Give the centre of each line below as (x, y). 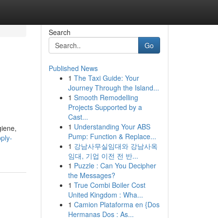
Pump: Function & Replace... (112, 136)
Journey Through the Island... (113, 88)
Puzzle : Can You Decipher (115, 165)
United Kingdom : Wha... (105, 195)
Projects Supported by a (105, 107)
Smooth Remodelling (106, 97)
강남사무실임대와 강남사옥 (116, 146)
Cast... (78, 117)
